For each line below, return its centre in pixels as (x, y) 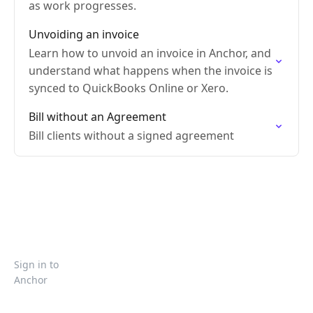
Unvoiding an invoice (84, 34)
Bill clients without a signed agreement (131, 136)
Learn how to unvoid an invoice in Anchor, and (150, 53)
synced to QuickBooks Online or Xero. (129, 88)
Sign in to (36, 264)
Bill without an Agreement (97, 117)
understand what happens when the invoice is (151, 71)
